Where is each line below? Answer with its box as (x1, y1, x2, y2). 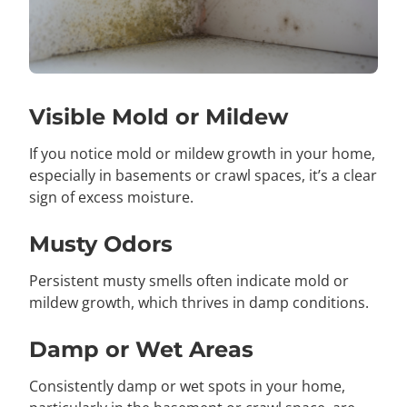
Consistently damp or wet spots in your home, (29, 375, 345, 396)
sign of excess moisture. (29, 186, 194, 207)
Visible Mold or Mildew (29, 103, 288, 130)
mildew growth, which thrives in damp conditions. (29, 292, 369, 313)
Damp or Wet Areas (29, 335, 253, 362)
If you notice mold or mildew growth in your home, (29, 143, 375, 164)
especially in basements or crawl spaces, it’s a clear (29, 164, 377, 185)
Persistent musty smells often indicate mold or (29, 270, 349, 291)
